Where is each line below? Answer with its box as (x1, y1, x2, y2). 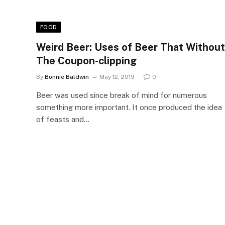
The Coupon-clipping (36, 54, 137, 67)
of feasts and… (36, 115, 89, 124)
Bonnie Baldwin (45, 73, 89, 80)
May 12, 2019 (99, 73, 135, 80)
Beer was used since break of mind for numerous (36, 90, 207, 99)
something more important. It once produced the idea (36, 102, 222, 111)
